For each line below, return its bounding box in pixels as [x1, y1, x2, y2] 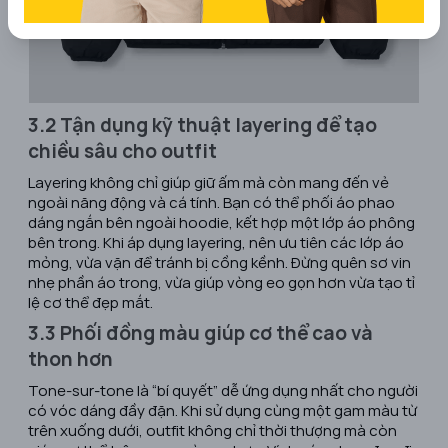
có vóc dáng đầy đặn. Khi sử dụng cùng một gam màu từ [28, 400, 417, 421]
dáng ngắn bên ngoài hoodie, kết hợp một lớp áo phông [28, 212, 415, 233]
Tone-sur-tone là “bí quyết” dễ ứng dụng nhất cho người [28, 380, 418, 401]
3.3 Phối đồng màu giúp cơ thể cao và [28, 320, 373, 347]
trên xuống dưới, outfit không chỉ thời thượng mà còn [28, 420, 397, 441]
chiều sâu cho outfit [28, 138, 217, 165]
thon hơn [28, 346, 113, 373]
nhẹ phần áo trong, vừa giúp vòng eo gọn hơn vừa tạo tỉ [28, 272, 415, 293]
